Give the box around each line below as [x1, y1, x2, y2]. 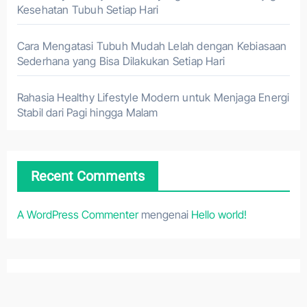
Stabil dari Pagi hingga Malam [16, 106, 158, 119]
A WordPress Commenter [16, 208, 138, 221]
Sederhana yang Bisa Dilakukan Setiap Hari [16, 54, 225, 68]
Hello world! [191, 208, 247, 221]
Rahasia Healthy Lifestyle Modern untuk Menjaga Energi [16, 90, 290, 104]
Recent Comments [30, 168, 145, 184]
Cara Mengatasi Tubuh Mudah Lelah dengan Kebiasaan [16, 39, 287, 53]
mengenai [138, 208, 191, 221]
